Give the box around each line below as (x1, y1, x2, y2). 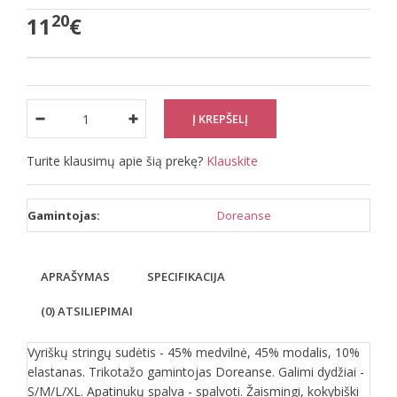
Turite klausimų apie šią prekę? (27, 152, 206, 169)
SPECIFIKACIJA (147, 269, 225, 284)
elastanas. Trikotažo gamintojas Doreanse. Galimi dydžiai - (27, 363, 364, 380)
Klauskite (206, 152, 258, 169)
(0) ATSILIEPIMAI (41, 303, 133, 319)
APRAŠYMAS (41, 269, 110, 284)
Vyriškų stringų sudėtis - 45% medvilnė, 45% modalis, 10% (27, 344, 360, 361)
